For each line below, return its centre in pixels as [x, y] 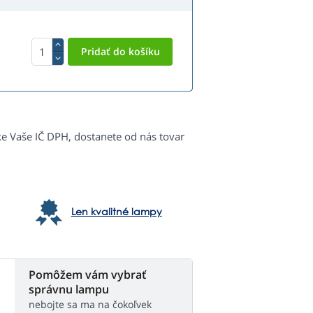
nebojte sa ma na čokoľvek [90, 305]
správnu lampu [69, 290]
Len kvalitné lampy [116, 212]
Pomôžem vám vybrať [87, 275]
